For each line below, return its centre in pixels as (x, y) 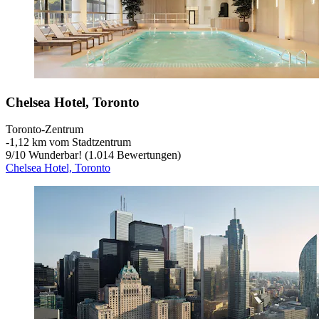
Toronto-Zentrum (45, 130)
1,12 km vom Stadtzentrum (70, 142)
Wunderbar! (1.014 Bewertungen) (103, 155)
